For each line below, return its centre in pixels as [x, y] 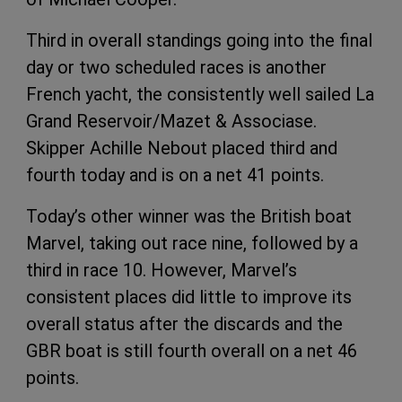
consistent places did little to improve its [189, 297]
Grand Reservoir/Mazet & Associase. [171, 122]
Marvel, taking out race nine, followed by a [192, 244]
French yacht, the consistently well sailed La [200, 95]
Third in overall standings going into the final [199, 41]
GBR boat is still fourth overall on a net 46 [192, 351]
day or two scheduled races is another [176, 68]
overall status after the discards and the [184, 324]
